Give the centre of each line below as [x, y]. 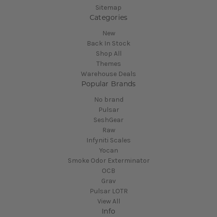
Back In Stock [108, 43]
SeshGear [108, 120]
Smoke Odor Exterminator [108, 160]
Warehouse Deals [108, 74]
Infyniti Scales [108, 140]
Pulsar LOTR [108, 191]
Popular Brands [108, 84]
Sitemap [108, 7]
